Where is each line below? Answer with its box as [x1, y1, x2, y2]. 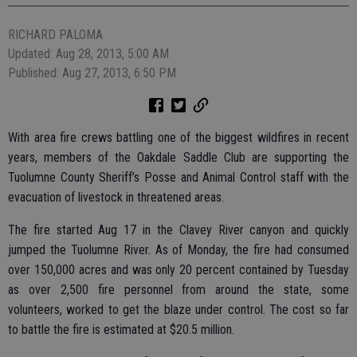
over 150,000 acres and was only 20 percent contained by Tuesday [8, 262, 349, 278]
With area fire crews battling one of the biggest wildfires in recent [8, 130, 349, 146]
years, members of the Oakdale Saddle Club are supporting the [8, 150, 349, 166]
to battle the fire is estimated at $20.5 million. [8, 322, 234, 338]
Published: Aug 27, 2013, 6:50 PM [8, 65, 176, 81]
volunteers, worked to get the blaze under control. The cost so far [8, 302, 349, 318]
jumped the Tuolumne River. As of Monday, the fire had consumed [8, 242, 349, 258]
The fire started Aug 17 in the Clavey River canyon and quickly [8, 222, 349, 238]
